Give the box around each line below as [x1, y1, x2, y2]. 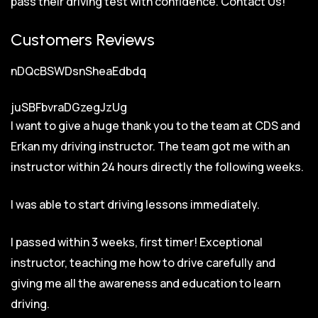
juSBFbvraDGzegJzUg [11, 99, 127, 115]
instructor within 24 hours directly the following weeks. [11, 158, 304, 175]
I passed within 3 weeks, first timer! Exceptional [11, 234, 263, 250]
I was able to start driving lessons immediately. [11, 196, 260, 212]
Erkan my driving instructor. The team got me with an [11, 138, 290, 154]
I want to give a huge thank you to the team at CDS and [11, 117, 300, 133]
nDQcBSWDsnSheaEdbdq [11, 62, 146, 79]
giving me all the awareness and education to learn [11, 275, 280, 291]
